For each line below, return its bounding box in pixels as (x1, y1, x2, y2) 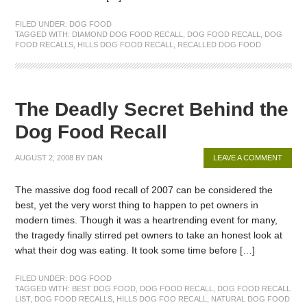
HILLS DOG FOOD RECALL (77, 40, 174, 49)
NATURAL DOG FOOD (211, 295, 291, 303)
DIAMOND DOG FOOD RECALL (72, 30, 184, 39)
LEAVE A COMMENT (212, 153, 282, 162)
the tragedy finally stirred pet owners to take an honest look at (15, 230, 283, 241)
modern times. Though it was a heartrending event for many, (15, 214, 278, 226)
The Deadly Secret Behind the (15, 99, 289, 121)
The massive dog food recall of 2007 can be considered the (15, 184, 273, 196)
